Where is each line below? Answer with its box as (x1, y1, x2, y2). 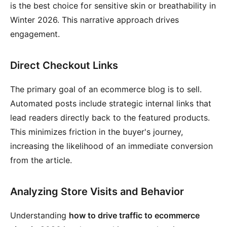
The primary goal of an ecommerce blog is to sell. (10, 84, 202, 94)
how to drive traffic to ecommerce (69, 210, 200, 220)
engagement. (10, 29, 60, 39)
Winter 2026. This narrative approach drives (10, 15, 179, 25)
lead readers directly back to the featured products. (10, 112, 210, 123)
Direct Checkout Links (10, 59, 118, 71)
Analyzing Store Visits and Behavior (10, 185, 184, 198)
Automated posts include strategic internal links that (10, 98, 211, 108)
